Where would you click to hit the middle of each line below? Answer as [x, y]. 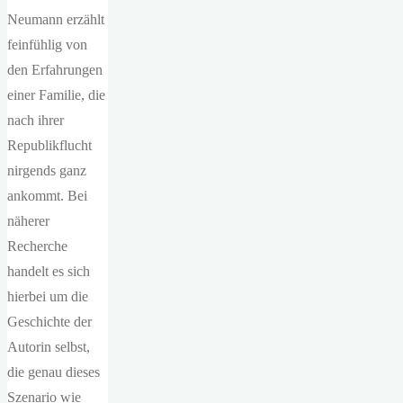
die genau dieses [54, 372]
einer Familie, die [56, 95]
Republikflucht [49, 145]
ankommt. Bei [47, 196]
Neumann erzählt [56, 19]
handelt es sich [49, 271]
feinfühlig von [47, 45]
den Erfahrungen [55, 70]
